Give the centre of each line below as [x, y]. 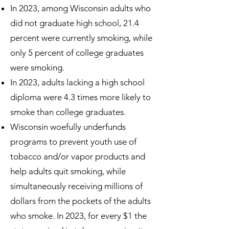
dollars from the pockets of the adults [81, 201]
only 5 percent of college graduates [77, 53]
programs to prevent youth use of [73, 142]
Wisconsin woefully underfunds [68, 127]
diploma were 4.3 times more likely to [81, 97]
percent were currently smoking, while [81, 38]
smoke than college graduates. [68, 112]
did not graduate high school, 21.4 [75, 23]
